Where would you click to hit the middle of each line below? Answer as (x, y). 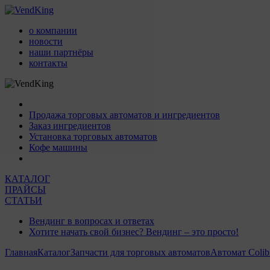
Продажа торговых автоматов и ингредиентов (124, 115)
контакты (48, 63)
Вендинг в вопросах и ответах (92, 221)
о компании (53, 30)
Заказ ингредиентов (70, 126)
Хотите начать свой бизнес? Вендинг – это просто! (134, 232)
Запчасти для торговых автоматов (140, 252)
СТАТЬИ (24, 200)
